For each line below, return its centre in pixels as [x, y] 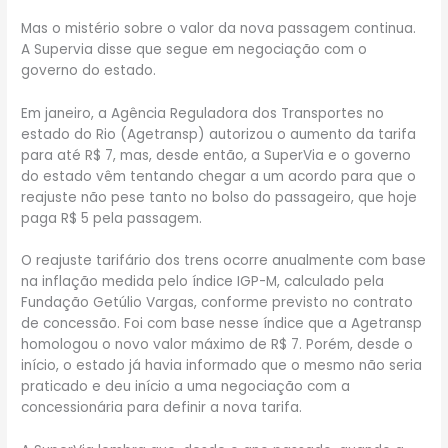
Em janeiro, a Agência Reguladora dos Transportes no [203, 113]
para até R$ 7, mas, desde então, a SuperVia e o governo [216, 155]
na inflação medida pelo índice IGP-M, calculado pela [203, 282]
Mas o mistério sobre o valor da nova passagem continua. [219, 28]
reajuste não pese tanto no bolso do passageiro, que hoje [219, 197]
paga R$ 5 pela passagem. [112, 218]
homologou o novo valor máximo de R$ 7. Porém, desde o [217, 345]
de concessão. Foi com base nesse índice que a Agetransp [222, 324]
